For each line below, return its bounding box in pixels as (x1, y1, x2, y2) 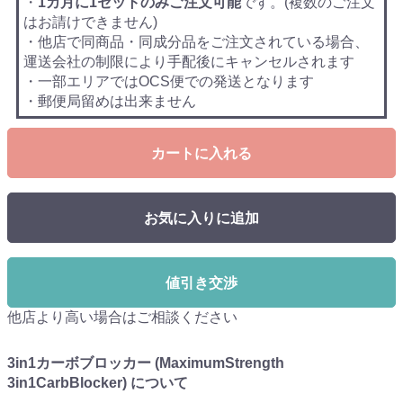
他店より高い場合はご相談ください (7, 309, 237, 326)
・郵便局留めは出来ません (23, 94, 196, 110)
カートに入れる (151, 146, 252, 162)
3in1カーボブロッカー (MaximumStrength (7, 355, 284, 372)
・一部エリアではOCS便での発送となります (23, 74, 314, 90)
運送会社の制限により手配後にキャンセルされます (23, 54, 354, 70)
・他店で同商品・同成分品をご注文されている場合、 (23, 34, 369, 50)
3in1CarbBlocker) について (7, 375, 188, 391)
